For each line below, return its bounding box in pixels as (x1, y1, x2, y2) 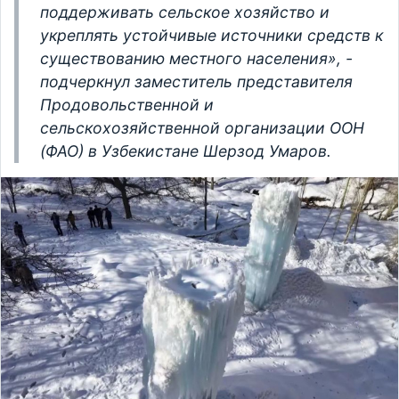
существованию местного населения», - (40, 49, 353, 69)
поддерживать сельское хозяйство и (40, 3, 330, 22)
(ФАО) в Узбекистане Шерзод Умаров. (40, 142, 331, 161)
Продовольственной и (40, 95, 214, 115)
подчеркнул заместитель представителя (40, 72, 353, 92)
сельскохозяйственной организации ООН (40, 118, 364, 138)
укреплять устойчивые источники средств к (40, 26, 383, 45)
